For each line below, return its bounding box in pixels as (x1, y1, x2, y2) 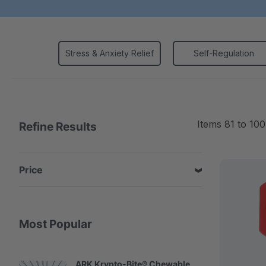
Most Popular (19, 217, 92, 231)
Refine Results (19, 120, 97, 134)
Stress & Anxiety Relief (65, 48, 154, 58)
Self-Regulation (193, 48, 254, 58)
